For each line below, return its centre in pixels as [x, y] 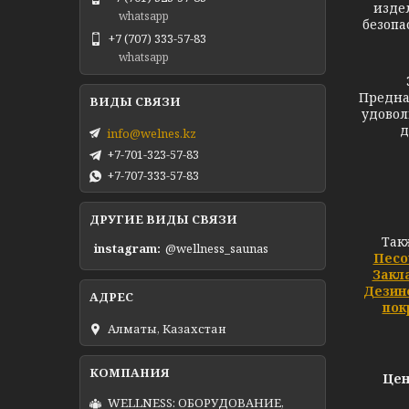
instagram [126, 249]
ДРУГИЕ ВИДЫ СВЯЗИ [163, 219]
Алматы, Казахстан [167, 328]
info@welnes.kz [152, 133]
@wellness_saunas [217, 249]
